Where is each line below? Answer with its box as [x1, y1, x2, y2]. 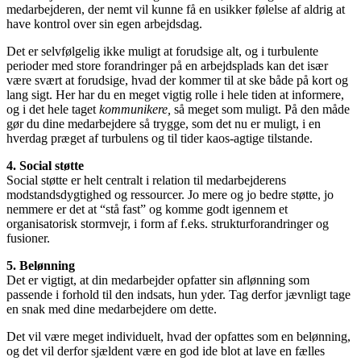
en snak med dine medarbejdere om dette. [6, 301, 217, 316]
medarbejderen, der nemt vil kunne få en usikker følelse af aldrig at [6, 2, 345, 16]
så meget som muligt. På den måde [174, 102, 350, 116]
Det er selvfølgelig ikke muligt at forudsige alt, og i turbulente [6, 44, 318, 58]
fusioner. [6, 230, 50, 245]
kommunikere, [99, 102, 174, 116]
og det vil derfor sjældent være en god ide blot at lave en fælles [6, 343, 325, 358]
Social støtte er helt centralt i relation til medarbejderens [6, 172, 286, 187]
